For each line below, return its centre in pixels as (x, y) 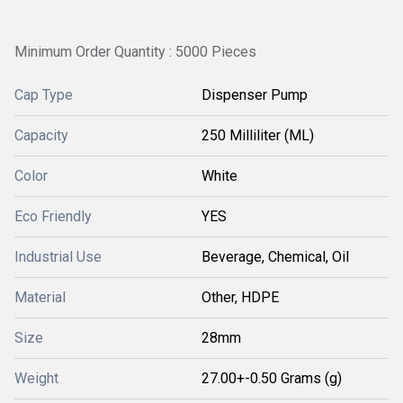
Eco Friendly (53, 216)
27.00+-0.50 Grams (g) (272, 378)
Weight (36, 378)
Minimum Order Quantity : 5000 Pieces (135, 52)
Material (40, 297)
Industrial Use (58, 257)
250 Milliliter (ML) (258, 135)
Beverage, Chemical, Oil (275, 257)
